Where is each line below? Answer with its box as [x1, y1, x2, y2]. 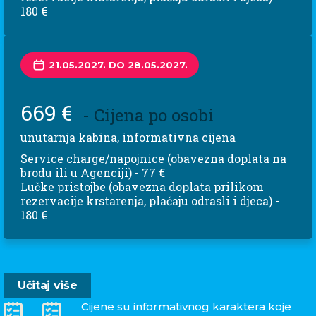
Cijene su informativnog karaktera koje [81, 300, 291, 314]
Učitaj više [18, 279, 78, 293]
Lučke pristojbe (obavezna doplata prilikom [20, 179, 264, 195]
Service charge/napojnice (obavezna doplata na [20, 151, 286, 166]
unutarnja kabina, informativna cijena [20, 130, 236, 145]
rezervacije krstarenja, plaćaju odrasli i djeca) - [20, 193, 279, 209]
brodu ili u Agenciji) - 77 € [20, 165, 165, 181]
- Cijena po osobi [83, 104, 214, 127]
